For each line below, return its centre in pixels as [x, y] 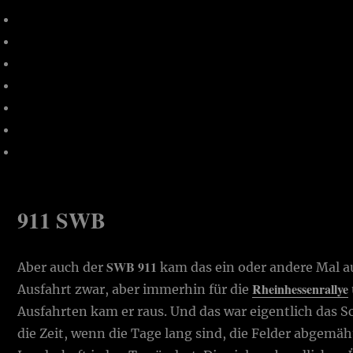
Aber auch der [62, 267]
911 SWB [62, 220]
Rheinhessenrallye [301, 288]
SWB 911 [132, 266]
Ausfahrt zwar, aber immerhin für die [135, 289]
